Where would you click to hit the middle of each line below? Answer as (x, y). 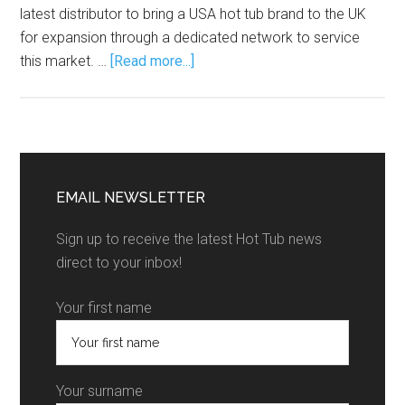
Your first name (104, 307)
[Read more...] (153, 61)
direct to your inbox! (119, 262)
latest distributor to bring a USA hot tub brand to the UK (193, 14)
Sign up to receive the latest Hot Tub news (189, 239)
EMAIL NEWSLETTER (131, 197)
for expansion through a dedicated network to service (190, 37)
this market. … (66, 61)
